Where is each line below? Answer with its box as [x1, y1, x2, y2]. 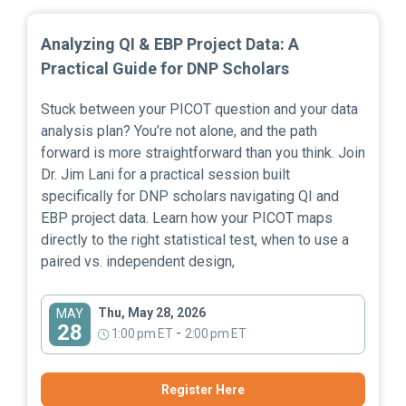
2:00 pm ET [185, 326, 246, 342]
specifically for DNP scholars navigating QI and [41, 187, 339, 205]
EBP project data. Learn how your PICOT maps [41, 208, 333, 227]
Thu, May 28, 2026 [98, 305, 206, 321]
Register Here [161, 382, 245, 397]
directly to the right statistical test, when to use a [41, 230, 349, 248]
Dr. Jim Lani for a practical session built [41, 165, 290, 183]
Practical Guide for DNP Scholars [41, 58, 289, 78]
